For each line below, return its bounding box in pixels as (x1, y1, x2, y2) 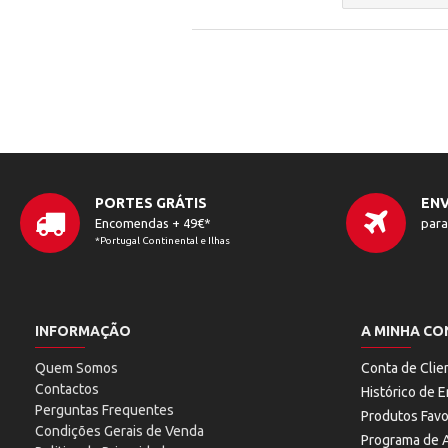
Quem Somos (35, 359, 118, 376)
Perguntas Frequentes (35, 401, 174, 418)
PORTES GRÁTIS (95, 194, 207, 211)
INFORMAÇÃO (35, 322, 131, 339)
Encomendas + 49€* (95, 215, 211, 230)
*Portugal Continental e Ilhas (95, 234, 230, 246)
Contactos (35, 380, 99, 397)
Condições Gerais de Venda (35, 422, 204, 439)
